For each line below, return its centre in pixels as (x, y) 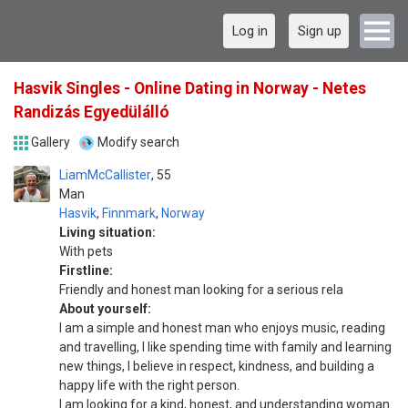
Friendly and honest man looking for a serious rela (201, 290)
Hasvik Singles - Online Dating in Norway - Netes (190, 88)
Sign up (320, 31)
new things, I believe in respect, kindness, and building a (217, 366)
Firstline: (86, 270)
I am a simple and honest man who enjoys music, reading (222, 328)
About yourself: (105, 309)
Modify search (138, 142)
